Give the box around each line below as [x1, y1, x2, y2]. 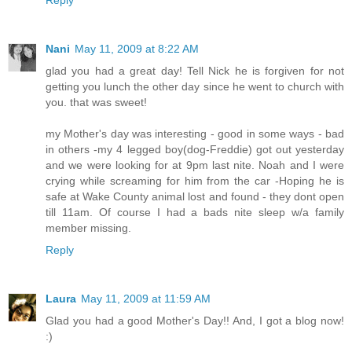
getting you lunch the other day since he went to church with [46, 80, 344, 93]
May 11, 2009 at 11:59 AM [81, 292, 211, 306]
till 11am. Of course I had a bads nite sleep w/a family [46, 206, 344, 219]
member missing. [46, 222, 131, 235]
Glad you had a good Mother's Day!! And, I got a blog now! [46, 314, 344, 328]
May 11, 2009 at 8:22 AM [75, 42, 199, 56]
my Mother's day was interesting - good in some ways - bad [46, 127, 344, 141]
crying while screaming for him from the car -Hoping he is [46, 174, 344, 188]
